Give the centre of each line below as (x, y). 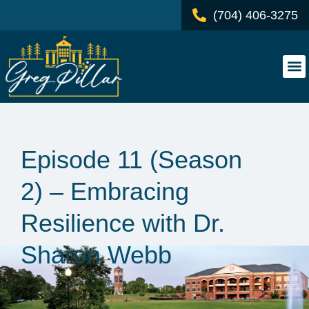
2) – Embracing (105, 191)
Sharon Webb (96, 255)
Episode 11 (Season (131, 159)
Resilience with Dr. (123, 223)
